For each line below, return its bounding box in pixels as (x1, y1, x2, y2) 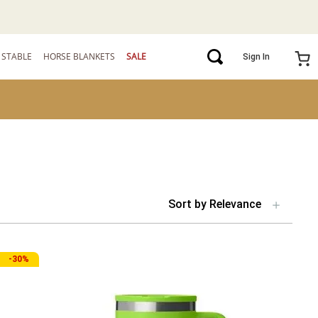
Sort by (168, 197, 207, 212)
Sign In (243, 51, 270, 62)
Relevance (209, 197, 261, 212)
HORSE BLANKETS (43, 50, 116, 62)
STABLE (1, 50, 33, 62)
